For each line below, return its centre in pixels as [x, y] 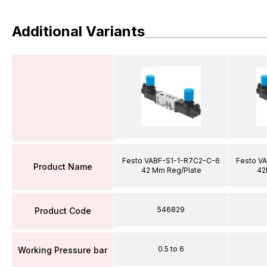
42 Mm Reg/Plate [171, 170]
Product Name [63, 167]
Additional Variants [78, 31]
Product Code [63, 211]
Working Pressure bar [63, 250]
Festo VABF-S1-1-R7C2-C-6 [171, 160]
